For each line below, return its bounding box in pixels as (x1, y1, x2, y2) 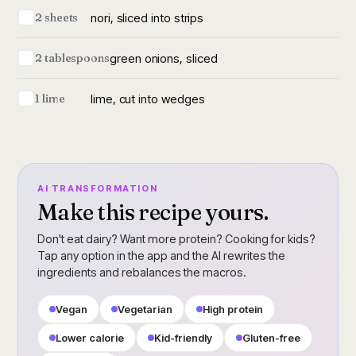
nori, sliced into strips (91, 10, 204, 25)
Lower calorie (56, 331, 124, 344)
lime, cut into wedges (91, 91, 205, 106)
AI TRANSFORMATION (37, 183, 158, 194)
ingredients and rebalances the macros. (37, 265, 246, 279)
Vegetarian (118, 303, 172, 315)
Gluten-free (242, 331, 300, 344)
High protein (203, 303, 263, 315)
